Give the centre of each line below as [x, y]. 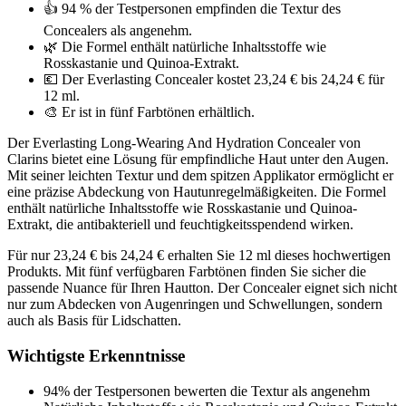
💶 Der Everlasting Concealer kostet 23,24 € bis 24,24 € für [214, 80]
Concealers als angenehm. [118, 31]
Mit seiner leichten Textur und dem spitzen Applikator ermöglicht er [200, 176]
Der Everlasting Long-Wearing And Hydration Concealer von [184, 143]
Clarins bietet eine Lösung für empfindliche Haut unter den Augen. [198, 159]
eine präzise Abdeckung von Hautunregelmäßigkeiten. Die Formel [197, 192]
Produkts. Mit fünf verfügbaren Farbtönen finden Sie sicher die [187, 272]
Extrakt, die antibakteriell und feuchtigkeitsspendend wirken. [180, 225]
